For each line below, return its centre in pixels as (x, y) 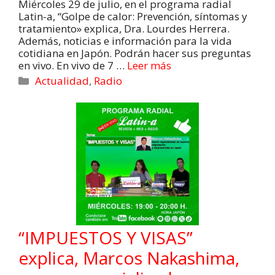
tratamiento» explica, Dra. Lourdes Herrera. (124, 29)
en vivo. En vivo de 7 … (73, 66)
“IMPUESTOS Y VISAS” (106, 238)
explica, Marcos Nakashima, (129, 258)
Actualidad (62, 81)
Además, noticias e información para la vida (125, 41)
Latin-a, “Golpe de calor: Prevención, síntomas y (133, 17)
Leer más (149, 66)
